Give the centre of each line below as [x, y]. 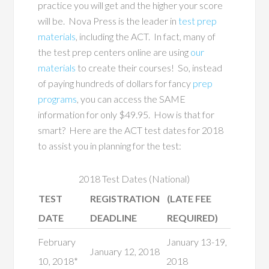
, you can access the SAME [131, 98]
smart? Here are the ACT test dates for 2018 [131, 130]
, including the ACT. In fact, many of [146, 36]
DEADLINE [114, 217]
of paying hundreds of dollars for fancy [116, 83]
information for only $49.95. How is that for [126, 114]
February [57, 241]
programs [58, 98]
